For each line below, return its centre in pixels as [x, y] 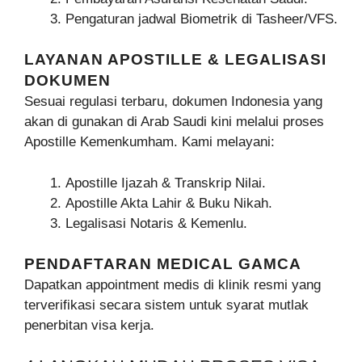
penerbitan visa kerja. [89, 326]
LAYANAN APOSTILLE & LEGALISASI [175, 60]
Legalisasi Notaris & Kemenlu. [156, 223]
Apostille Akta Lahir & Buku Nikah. [169, 203]
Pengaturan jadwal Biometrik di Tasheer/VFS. [202, 19]
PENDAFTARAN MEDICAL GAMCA [163, 264]
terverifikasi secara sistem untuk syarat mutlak [166, 305]
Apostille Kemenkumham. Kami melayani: [149, 142]
